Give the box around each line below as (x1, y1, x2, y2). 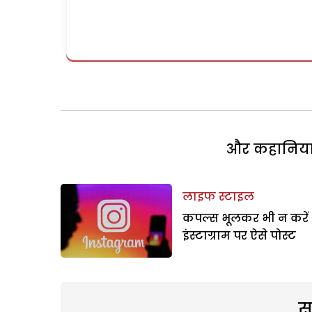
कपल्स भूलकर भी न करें (182, 210, 309, 226)
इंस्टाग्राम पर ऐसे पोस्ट (182, 227, 296, 244)
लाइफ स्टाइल (182, 188, 254, 205)
